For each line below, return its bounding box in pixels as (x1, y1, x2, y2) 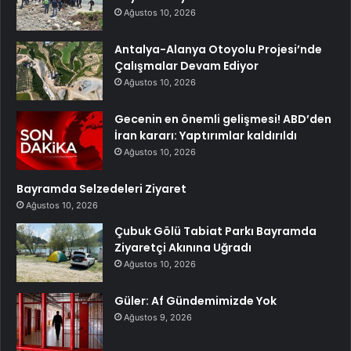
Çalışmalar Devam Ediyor (114, 57, 259, 74)
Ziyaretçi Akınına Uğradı (114, 239, 251, 255)
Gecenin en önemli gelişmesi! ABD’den (114, 110, 331, 127)
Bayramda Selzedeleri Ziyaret (16, 180, 186, 197)
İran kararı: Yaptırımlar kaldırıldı (114, 127, 297, 143)
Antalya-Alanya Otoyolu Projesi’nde (114, 41, 322, 57)
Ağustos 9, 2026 (124, 311, 192, 323)
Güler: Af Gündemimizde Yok (114, 292, 277, 309)
